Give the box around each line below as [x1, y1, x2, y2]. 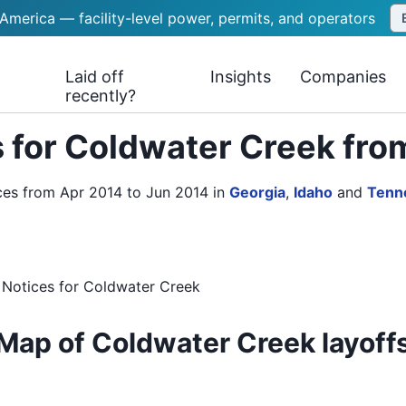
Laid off [65, 67, 125, 86]
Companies [300, 67, 387, 86]
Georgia [229, 183, 285, 201]
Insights [210, 67, 272, 86]
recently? [65, 86, 137, 105]
